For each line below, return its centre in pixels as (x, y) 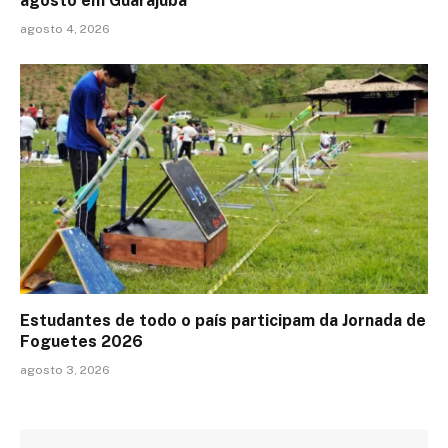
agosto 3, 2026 (65, 369)
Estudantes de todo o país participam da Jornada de (223, 320)
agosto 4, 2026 (65, 29)
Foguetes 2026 (81, 341)
